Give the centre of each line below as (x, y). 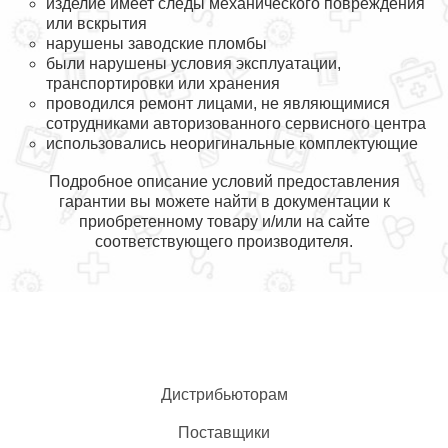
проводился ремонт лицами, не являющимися (218, 103)
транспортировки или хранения (163, 83)
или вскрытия (96, 23)
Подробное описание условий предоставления (224, 181)
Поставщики (224, 432)
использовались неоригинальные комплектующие (232, 143)
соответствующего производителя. (224, 241)
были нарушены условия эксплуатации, (193, 63)
